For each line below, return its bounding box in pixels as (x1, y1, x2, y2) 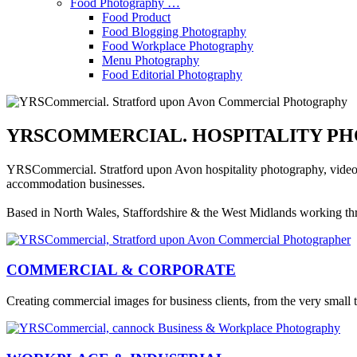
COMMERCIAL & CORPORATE (6, 261, 236, 279)
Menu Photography (102, 53, 199, 67)
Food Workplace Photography (102, 38, 253, 53)
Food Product (102, 10, 171, 24)
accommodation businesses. (6, 176, 145, 190)
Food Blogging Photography (102, 24, 246, 38)
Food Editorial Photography (102, 67, 242, 81)
